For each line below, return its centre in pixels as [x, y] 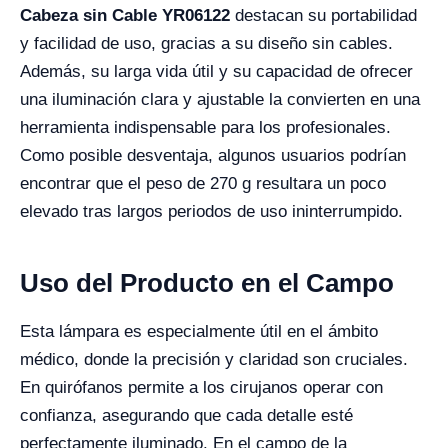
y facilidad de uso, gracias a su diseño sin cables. [206, 43]
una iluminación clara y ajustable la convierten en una [220, 99]
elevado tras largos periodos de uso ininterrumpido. [211, 211]
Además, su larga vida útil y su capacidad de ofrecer [216, 71]
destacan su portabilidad [323, 15]
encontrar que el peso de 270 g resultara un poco [203, 183]
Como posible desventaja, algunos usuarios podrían [213, 155]
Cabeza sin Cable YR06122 [125, 15]
